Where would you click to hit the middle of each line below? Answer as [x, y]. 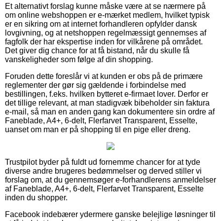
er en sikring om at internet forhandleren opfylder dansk [101, 24]
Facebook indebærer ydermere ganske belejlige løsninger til [110, 214]
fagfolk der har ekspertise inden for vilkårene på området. [104, 41]
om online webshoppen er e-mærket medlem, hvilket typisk [107, 15]
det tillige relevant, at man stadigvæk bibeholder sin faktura [107, 103]
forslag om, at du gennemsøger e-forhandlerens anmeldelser [110, 180]
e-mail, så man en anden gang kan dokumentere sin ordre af [110, 111]
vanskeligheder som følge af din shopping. [79, 59]
